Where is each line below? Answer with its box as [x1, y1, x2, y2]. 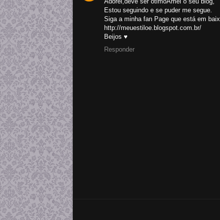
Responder [104, 45, 135, 53]
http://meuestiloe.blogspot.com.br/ [104, 24, 201, 31]
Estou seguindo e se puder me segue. [104, 6, 212, 14]
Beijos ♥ [104, 32, 128, 40]
